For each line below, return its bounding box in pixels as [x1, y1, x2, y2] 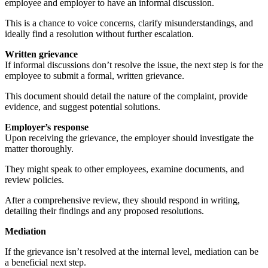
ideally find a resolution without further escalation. [5, 28, 194, 39]
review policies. [5, 174, 66, 185]
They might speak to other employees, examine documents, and [5, 163, 244, 174]
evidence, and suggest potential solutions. [5, 101, 160, 112]
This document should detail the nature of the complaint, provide [5, 90, 248, 101]
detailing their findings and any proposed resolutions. [5, 205, 204, 216]
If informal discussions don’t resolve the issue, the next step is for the [5, 59, 263, 70]
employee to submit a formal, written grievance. [5, 70, 187, 81]
